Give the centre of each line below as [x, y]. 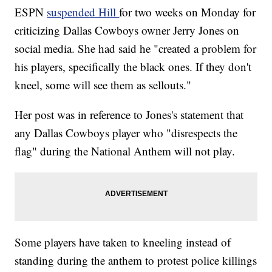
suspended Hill [83, 12]
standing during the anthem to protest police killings [136, 260]
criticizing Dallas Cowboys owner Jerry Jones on [127, 30]
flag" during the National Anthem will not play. [125, 151]
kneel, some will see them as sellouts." [103, 85]
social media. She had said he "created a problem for [136, 49]
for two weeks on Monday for [188, 12]
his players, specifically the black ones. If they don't [133, 67]
